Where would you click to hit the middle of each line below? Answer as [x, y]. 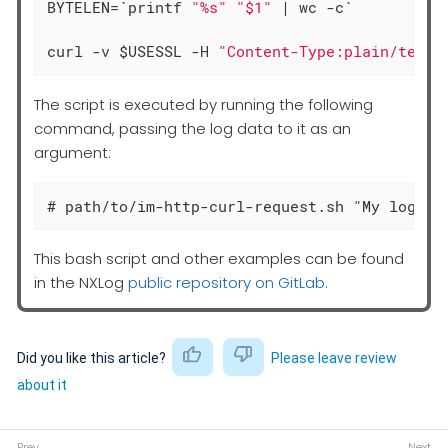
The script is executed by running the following [203, 104]
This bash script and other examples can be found [219, 259]
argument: [72, 152]
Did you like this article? [93, 357]
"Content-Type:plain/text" [331, 51]
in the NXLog [81, 283]
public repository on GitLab [226, 283]
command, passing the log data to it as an [192, 128]
